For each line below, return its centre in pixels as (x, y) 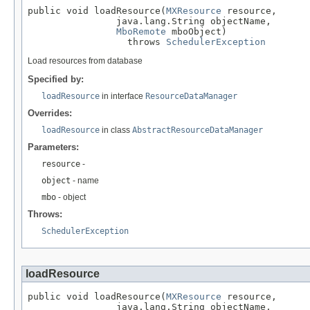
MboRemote (141, 31)
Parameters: (53, 147)
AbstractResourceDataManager (198, 130)
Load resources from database (85, 61)
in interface (122, 96)
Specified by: (56, 79)
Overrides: (50, 113)
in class (116, 130)
